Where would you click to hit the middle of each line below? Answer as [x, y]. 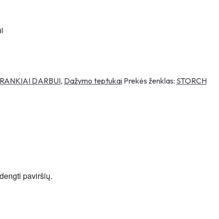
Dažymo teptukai [93, 81]
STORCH [191, 81]
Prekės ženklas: [150, 81]
